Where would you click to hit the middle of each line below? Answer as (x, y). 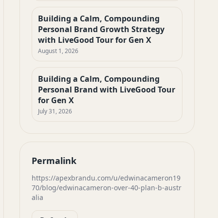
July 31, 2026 (55, 111)
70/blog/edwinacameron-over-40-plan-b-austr (107, 188)
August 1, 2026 (58, 51)
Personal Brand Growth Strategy (101, 29)
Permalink (54, 161)
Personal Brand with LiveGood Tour (107, 90)
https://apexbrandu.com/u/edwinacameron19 (106, 178)
